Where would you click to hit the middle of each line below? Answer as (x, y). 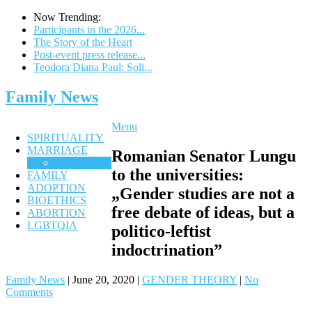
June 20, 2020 (103, 279)
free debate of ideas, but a (203, 212)
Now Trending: (67, 17)
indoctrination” (167, 250)
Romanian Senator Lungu (204, 156)
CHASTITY (84, 162)
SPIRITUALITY (66, 137)
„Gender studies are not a (203, 193)
